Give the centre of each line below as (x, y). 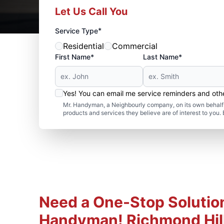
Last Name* (162, 57)
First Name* (74, 57)
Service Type (76, 31)
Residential (83, 46)
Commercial (134, 46)
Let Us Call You (91, 11)
